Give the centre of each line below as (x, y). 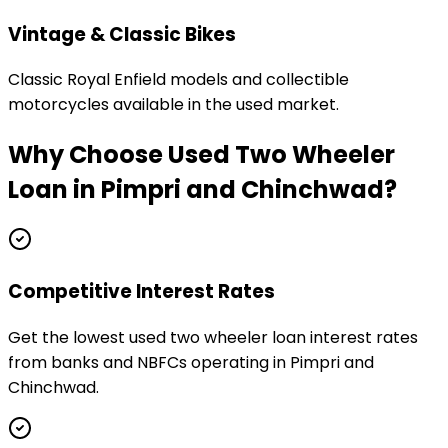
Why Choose (88, 155)
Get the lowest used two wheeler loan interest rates (213, 337)
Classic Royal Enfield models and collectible (178, 80)
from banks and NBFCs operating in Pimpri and (191, 362)
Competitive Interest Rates (141, 291)
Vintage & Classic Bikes (122, 34)
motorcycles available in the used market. (173, 105)
